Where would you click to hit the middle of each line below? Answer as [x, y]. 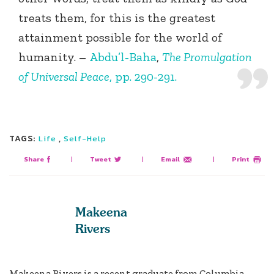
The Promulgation [207, 57]
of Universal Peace [64, 77]
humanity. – [54, 57]
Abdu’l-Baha [123, 57]
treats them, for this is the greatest [117, 18]
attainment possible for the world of [120, 38]
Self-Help [85, 139]
